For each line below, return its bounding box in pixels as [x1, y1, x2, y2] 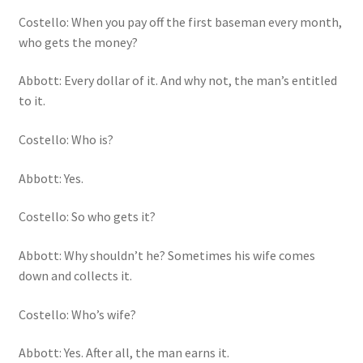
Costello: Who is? [18, 131, 113, 148]
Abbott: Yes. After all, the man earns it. [18, 344, 229, 361]
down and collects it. [18, 267, 132, 284]
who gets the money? [18, 33, 138, 50]
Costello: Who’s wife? [18, 305, 136, 322]
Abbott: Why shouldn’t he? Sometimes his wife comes [18, 247, 315, 264]
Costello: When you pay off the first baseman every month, [18, 13, 342, 30]
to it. [18, 92, 45, 109]
